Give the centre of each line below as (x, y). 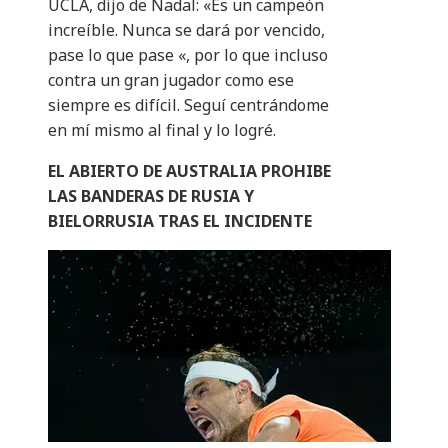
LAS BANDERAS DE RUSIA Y (151, 196)
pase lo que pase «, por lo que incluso (188, 55)
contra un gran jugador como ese (171, 80)
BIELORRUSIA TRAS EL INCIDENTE (180, 221)
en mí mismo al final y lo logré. (162, 130)
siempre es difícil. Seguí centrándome (188, 105)
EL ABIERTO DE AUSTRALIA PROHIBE (189, 171)
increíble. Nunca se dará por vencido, (186, 30)
